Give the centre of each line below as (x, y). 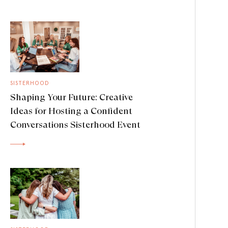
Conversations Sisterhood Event (75, 124)
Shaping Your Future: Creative (72, 97)
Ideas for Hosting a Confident (71, 111)
